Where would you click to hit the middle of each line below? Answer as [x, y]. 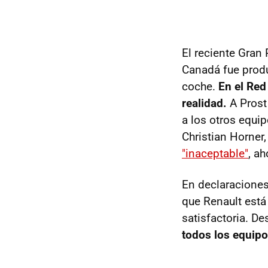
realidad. [204, 103]
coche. [200, 86]
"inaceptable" [215, 153]
